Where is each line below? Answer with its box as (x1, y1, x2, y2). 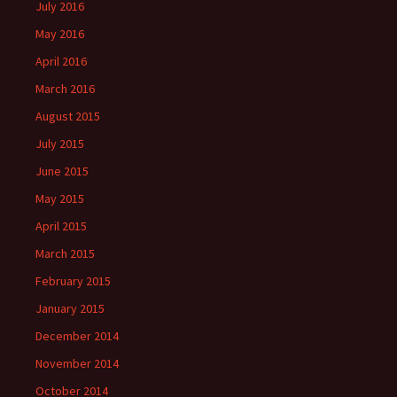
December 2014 (35, 328, 119, 344)
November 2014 (35, 355, 119, 371)
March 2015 (35, 245, 95, 261)
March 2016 (35, 81, 95, 97)
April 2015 (35, 218, 87, 234)
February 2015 (35, 273, 111, 289)
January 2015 (35, 300, 105, 316)
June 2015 (35, 163, 89, 179)
